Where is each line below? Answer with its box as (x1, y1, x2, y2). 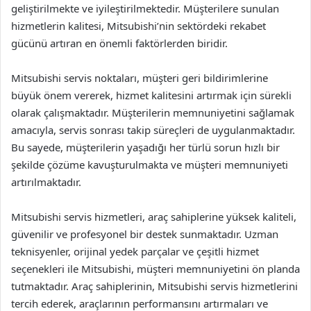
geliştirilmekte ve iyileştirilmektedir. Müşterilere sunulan (11, 1, 279, 15)
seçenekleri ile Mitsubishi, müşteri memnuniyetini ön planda (11, 262, 300, 276)
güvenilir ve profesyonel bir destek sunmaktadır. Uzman (11, 227, 278, 241)
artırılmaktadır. (11, 175, 81, 189)
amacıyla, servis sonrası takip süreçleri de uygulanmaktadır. (11, 123, 295, 137)
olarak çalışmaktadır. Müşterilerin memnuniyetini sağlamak (11, 106, 294, 119)
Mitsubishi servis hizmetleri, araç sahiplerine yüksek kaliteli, (11, 210, 296, 224)
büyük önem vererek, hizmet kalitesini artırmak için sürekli (11, 88, 292, 102)
